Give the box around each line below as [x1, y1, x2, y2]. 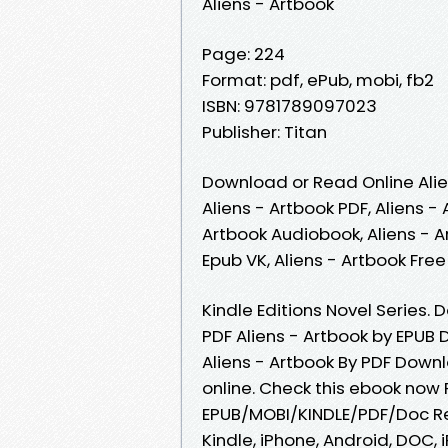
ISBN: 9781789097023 [202, 93, 377, 118]
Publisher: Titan [202, 119, 327, 144]
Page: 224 [202, 41, 285, 66]
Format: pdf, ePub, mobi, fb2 [202, 67, 434, 92]
